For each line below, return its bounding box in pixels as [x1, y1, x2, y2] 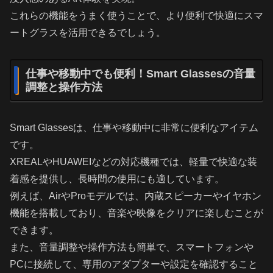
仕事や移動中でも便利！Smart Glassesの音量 [26, 67, 255, 80]
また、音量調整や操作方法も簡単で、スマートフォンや [10, 241, 253, 252]
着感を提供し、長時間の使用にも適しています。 [10, 173, 224, 184]
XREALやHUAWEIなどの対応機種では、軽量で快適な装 [10, 156, 257, 167]
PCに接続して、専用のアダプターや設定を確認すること [10, 258, 258, 269]
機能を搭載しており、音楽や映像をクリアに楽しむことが [10, 207, 263, 218]
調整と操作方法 [26, 80, 102, 93]
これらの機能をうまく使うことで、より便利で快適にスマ [10, 10, 263, 21]
